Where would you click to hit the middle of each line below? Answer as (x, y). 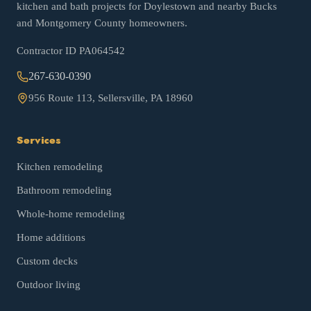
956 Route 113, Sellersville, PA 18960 (111, 98)
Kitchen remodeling (60, 167)
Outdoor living (49, 285)
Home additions (51, 237)
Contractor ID (48, 51)
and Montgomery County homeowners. (102, 23)
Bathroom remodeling (64, 190)
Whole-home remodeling (71, 214)
